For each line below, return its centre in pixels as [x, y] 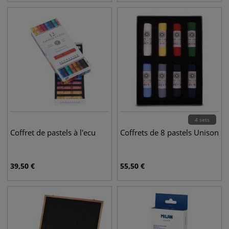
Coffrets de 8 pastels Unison [169, 132]
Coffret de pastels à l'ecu [53, 132]
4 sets [202, 120]
